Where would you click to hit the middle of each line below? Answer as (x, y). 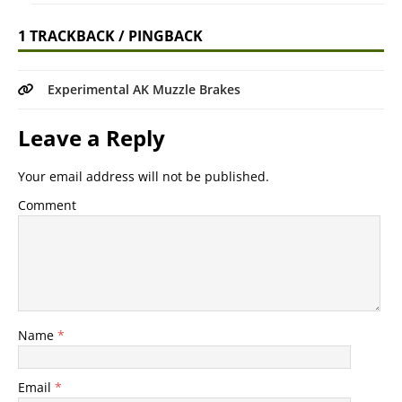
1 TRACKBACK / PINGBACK (110, 35)
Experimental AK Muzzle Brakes (144, 89)
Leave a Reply (92, 137)
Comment (47, 205)
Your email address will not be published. (144, 176)
